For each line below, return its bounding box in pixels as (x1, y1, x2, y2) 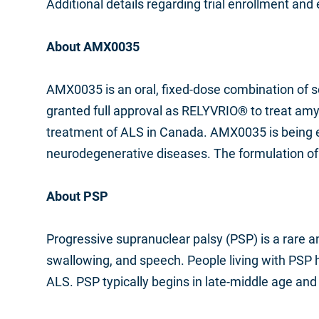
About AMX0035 (46, 39, 140, 54)
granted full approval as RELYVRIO (46, 103, 238, 118)
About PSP (46, 189, 108, 204)
